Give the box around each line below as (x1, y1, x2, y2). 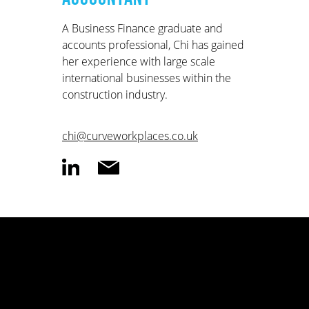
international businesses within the (62, 70, 231, 86)
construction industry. (62, 87, 168, 103)
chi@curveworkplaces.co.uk (62, 128, 198, 144)
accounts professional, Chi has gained (62, 37, 244, 53)
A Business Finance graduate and (62, 21, 223, 37)
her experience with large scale (62, 54, 215, 70)
